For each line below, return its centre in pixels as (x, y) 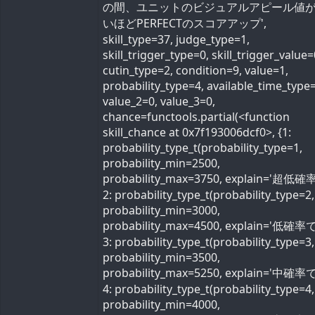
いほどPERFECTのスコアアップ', (185, 23)
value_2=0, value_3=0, (159, 101)
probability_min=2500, (161, 163)
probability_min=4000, (161, 304)
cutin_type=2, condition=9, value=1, (195, 70)
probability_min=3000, (161, 210)
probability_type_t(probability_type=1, (202, 148)
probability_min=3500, (161, 257)
